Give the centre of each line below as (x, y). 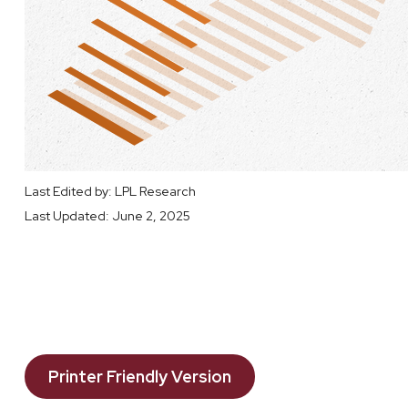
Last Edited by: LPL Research (110, 192)
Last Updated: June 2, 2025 (107, 216)
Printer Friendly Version (139, 377)
